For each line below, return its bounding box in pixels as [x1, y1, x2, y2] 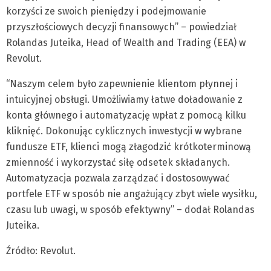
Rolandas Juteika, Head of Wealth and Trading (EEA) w [6, 36, 246, 48]
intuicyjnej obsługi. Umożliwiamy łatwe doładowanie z [6, 93, 243, 105]
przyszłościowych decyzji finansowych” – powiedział [6, 21, 237, 33]
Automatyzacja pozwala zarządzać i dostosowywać [6, 172, 230, 184]
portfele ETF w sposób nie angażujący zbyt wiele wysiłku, [6, 188, 257, 200]
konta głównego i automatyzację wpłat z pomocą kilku [6, 109, 246, 121]
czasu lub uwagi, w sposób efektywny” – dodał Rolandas [6, 203, 255, 215]
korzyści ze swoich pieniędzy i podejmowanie [6, 5, 206, 17]
